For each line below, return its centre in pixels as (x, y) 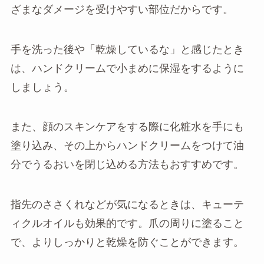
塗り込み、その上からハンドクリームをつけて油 (127, 146)
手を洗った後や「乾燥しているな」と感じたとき (127, 49)
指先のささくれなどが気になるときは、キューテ (127, 205)
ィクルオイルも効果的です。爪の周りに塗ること (127, 224)
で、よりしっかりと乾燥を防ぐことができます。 (127, 242)
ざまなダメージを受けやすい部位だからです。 (122, 9)
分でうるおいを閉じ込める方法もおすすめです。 (127, 165)
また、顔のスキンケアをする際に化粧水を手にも (127, 127)
